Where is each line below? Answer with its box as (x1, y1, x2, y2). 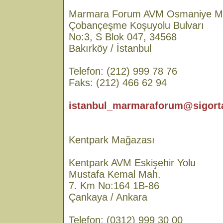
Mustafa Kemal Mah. (69, 169, 161, 180)
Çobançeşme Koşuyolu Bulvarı (69, 20, 204, 31)
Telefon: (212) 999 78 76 (69, 66, 177, 77)
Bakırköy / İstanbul (69, 43, 151, 54)
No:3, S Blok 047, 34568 (69, 31, 177, 42)
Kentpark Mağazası (69, 134, 155, 145)
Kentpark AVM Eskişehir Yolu (69, 157, 196, 168)
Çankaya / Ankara (69, 192, 147, 203)
